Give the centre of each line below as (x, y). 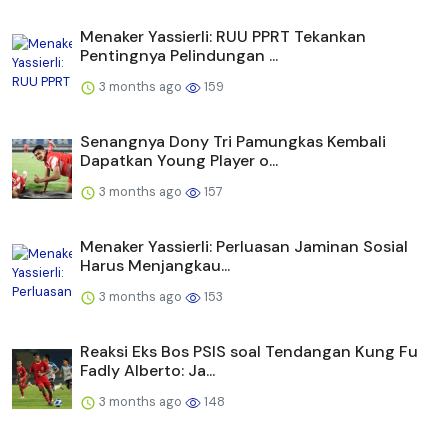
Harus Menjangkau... (155, 266)
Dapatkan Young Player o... (179, 161)
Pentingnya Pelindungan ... (179, 56)
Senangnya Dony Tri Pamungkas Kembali (233, 142)
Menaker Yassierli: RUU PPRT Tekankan (223, 37)
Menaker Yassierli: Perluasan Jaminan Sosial (244, 247)
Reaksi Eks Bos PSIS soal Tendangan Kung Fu (249, 352)
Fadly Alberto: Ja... (147, 371)
